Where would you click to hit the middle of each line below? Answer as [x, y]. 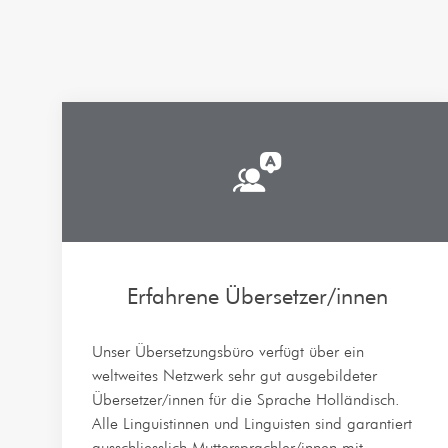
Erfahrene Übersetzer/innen [257, 296]
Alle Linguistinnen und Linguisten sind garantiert [252, 423]
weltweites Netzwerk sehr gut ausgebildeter [234, 375]
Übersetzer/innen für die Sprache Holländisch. [246, 399]
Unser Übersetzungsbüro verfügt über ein [228, 351]
